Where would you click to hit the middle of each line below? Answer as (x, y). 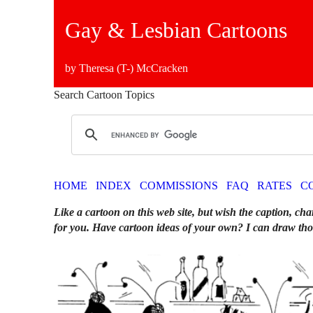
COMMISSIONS (179, 185)
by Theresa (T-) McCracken (127, 68)
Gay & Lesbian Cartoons (176, 30)
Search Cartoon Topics (104, 94)
